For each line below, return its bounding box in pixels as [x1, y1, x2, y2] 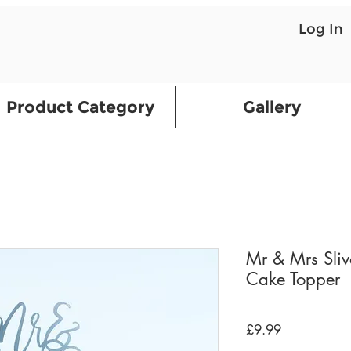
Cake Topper [246, 268, 340, 290]
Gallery [243, 97, 301, 117]
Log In [299, 20, 343, 38]
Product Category [5, 97, 154, 117]
